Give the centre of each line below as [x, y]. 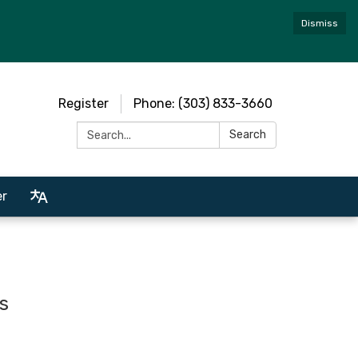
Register [84, 103]
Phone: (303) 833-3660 [203, 103]
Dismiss [320, 23]
